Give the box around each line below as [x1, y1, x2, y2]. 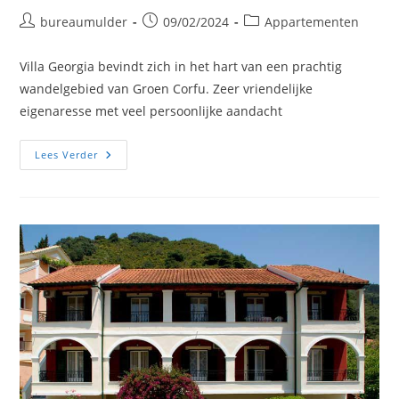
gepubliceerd [142, 31, 222, 49]
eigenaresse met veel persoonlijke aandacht [20, 102, 283, 120]
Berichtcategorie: [243, 12, 346, 30]
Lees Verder [35, 148, 99, 162]
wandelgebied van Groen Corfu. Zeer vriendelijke [20, 80, 313, 98]
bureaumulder [40, 13, 128, 31]
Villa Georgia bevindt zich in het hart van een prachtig [20, 58, 343, 76]
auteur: [19, 31, 63, 49]
